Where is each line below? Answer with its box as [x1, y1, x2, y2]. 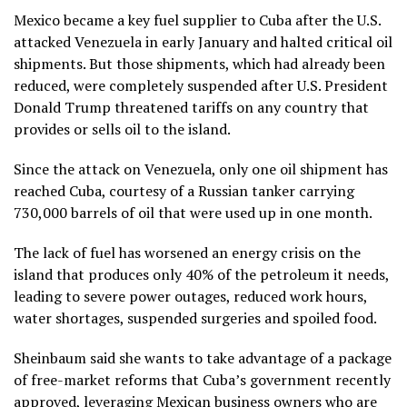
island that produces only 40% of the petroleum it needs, [14, 263, 389, 284]
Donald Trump [14, 96, 114, 117]
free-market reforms [31, 369, 167, 390]
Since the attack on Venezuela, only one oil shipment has [14, 158, 388, 179]
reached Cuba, [14, 180, 109, 201]
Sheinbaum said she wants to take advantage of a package [14, 347, 392, 368]
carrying [295, 180, 354, 201]
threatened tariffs [114, 96, 233, 117]
